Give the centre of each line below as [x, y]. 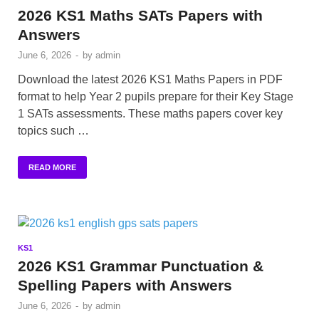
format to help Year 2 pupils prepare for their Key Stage [156, 96]
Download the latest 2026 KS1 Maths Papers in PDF [150, 79]
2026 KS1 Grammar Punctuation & [141, 266]
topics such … [53, 130]
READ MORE [52, 167]
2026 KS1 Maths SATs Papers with [140, 15]
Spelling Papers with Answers [125, 285]
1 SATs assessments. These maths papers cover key [150, 113]
